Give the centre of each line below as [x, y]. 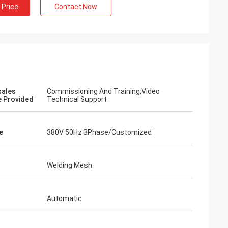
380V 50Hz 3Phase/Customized [99, 132]
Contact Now [76, 7]
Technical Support [77, 99]
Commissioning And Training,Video [103, 91]
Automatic [64, 198]
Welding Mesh [69, 165]
